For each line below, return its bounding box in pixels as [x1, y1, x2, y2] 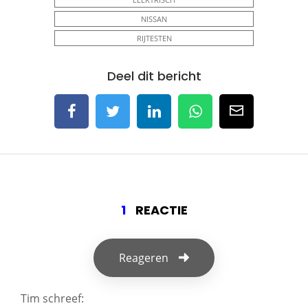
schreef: [43, 290, 84, 306]
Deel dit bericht [107, 67, 201, 85]
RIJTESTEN [136, 32, 172, 43]
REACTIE [132, 201, 188, 219]
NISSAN [141, 13, 167, 24]
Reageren [119, 250, 169, 265]
